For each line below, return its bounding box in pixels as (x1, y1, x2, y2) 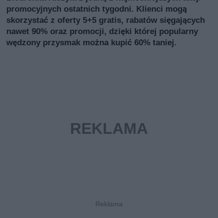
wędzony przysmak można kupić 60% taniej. (6, 37, 177, 47)
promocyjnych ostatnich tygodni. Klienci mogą (6, 3, 187, 14)
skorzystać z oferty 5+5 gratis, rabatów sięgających (6, 15, 205, 25)
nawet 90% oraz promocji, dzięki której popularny (6, 26, 199, 36)
